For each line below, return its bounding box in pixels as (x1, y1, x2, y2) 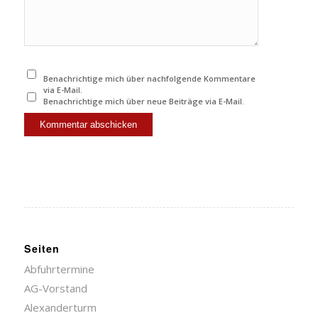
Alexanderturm (23, 300, 97, 315)
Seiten (23, 241, 60, 256)
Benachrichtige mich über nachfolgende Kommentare (43, 73, 256, 84)
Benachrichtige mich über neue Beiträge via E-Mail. (43, 96, 245, 107)
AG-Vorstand (23, 281, 87, 296)
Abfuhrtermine (23, 262, 94, 277)
